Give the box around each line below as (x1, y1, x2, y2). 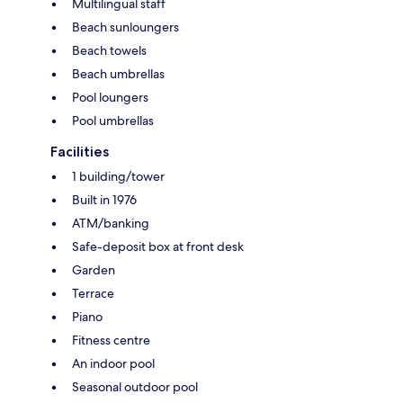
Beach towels (72, 41, 147, 58)
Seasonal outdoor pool (72, 378, 198, 395)
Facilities (50, 142, 109, 160)
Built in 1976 (72, 191, 137, 208)
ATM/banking (72, 214, 149, 231)
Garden (72, 261, 115, 278)
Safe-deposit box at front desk (72, 237, 244, 255)
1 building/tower (72, 167, 165, 184)
